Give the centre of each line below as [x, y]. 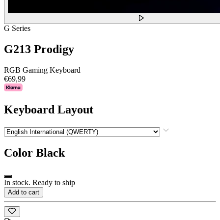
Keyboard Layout [49, 109]
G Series [17, 28]
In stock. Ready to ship [40, 182]
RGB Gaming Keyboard [42, 70]
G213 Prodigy [39, 49]
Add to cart [24, 192]
